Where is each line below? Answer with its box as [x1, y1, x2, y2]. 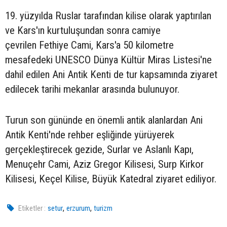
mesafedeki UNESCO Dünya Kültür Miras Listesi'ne [5, 54, 212, 66]
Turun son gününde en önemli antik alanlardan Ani [5, 114, 203, 126]
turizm [94, 204, 113, 213]
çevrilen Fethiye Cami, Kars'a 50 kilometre [5, 39, 174, 51]
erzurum [66, 204, 91, 213]
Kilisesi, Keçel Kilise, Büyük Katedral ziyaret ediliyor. [5, 173, 216, 185]
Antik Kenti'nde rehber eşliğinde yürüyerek [5, 129, 174, 141]
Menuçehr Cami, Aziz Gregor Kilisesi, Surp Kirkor [5, 158, 204, 170]
